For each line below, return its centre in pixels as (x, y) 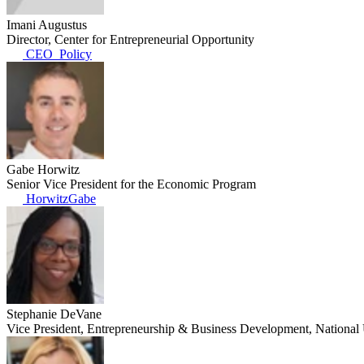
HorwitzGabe (59, 198)
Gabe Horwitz (43, 169)
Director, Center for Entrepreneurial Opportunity (130, 39)
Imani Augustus (47, 24)
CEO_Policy (57, 54)
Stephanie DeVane (54, 314)
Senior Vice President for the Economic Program (131, 184)
